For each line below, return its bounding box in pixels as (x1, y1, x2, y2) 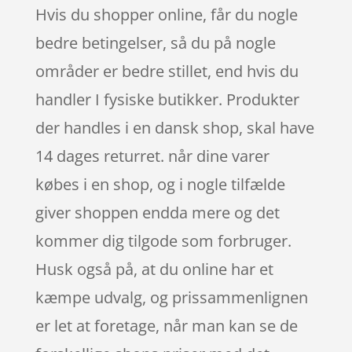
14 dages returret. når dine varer (35, 145, 269, 167)
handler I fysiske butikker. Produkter (35, 88, 299, 110)
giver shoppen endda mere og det (35, 201, 280, 223)
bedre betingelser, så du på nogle (35, 31, 276, 53)
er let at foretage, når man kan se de (35, 314, 298, 336)
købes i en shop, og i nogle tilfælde (35, 173, 285, 195)
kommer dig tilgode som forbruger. (35, 229, 291, 251)
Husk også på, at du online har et (35, 258, 273, 280)
